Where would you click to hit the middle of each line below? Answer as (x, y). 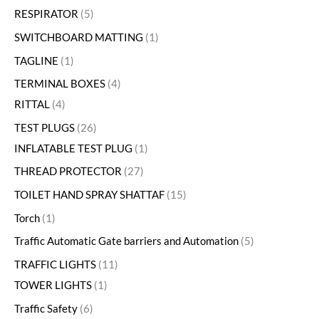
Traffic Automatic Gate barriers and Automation (126, 241)
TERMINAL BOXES (60, 84)
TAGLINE (36, 61)
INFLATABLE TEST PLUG (73, 148)
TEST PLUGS (45, 127)
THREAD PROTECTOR (68, 172)
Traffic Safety (46, 308)
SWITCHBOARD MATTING (79, 37)
